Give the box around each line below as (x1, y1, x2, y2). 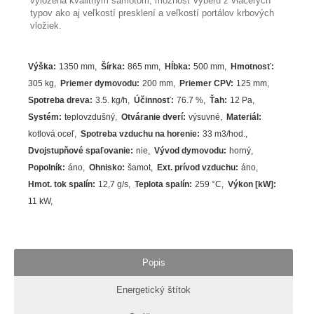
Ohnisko (89, 163, 123, 173)
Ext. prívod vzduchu (157, 163, 236, 173)
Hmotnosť (231, 62, 272, 72)
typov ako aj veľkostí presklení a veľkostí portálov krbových (30, 8, 275, 19)
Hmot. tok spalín (28, 179, 93, 190)
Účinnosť (134, 95, 172, 106)
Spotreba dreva (28, 95, 90, 106)
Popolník (28, 163, 63, 173)
